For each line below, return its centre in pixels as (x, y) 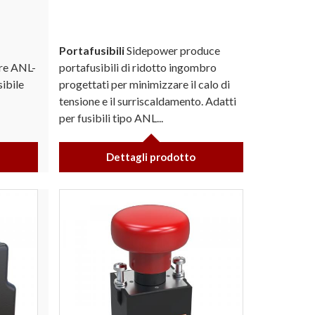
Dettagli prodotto (151, 156)
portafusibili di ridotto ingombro (137, 67)
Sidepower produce (172, 50)
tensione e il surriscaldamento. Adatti (147, 101)
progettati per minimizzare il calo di (144, 84)
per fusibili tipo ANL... (111, 117)
